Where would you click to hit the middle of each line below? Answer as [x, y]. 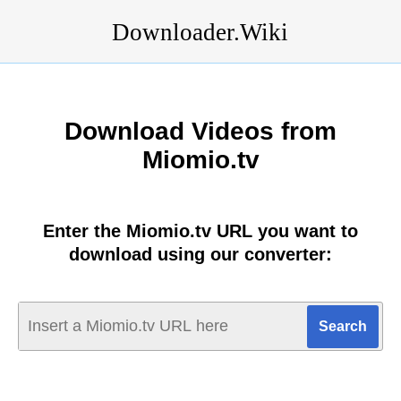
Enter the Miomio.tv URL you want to [200, 231]
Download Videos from [200, 131]
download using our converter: [200, 254]
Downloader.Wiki [200, 32]
